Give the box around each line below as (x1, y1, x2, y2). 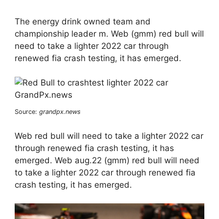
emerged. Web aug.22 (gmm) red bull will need (15, 155, 199, 165)
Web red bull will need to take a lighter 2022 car (15, 131, 203, 141)
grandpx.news (39, 108, 81, 116)
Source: (15, 108, 39, 116)
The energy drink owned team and (15, 16, 151, 26)
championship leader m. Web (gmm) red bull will (15, 28, 204, 39)
